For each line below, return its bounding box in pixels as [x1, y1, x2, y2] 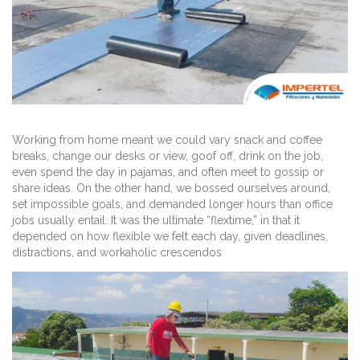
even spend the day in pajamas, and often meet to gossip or [12, 165, 324, 178]
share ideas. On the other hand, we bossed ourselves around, [12, 181, 330, 194]
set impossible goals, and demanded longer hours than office [12, 197, 333, 211]
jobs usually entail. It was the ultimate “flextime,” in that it [12, 213, 300, 227]
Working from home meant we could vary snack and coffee [12, 133, 322, 146]
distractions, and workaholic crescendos [12, 245, 222, 259]
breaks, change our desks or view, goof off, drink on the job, [12, 149, 323, 162]
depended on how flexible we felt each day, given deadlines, [12, 229, 328, 243]
